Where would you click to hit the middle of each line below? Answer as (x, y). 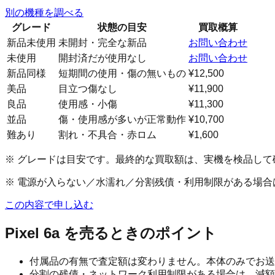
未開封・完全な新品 (103, 42)
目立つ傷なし (88, 88)
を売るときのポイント (138, 233)
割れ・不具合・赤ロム (107, 134)
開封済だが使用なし (103, 58)
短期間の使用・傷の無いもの (122, 73)
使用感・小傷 (88, 104)
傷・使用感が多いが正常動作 (122, 119)
